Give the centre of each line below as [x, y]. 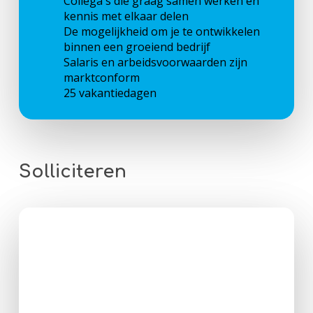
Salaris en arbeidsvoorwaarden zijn [156, 62]
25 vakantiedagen [110, 93]
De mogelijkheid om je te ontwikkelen [162, 31]
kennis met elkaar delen [126, 16]
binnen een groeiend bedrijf [137, 46]
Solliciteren [72, 172]
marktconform [102, 77]
